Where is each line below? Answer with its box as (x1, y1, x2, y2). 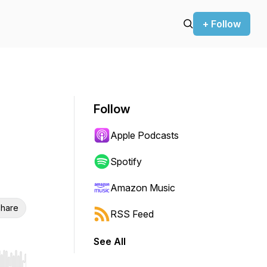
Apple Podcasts (110, 129, 179, 141)
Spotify (110, 156, 142, 167)
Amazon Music (110, 182, 175, 194)
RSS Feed (110, 208, 154, 220)
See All (94, 235, 126, 247)
